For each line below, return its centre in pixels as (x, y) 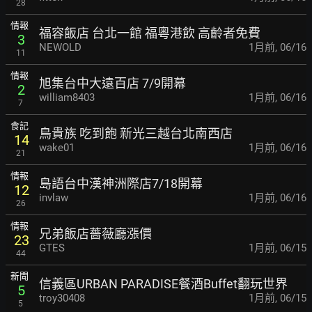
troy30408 (62, 298)
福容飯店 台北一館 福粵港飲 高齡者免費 (150, 33)
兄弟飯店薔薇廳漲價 (95, 233)
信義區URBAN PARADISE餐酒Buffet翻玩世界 (163, 283)
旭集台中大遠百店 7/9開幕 (112, 83)
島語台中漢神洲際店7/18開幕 (121, 183)
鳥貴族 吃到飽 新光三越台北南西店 (136, 133)
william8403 (67, 97)
